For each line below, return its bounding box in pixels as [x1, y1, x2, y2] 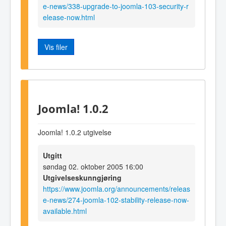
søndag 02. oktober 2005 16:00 [43, 161, 143, 172]
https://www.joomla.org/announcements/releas [43, 184, 190, 194]
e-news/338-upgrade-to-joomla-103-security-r [43, 1, 189, 12]
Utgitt [43, 150, 62, 161]
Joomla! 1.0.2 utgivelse [38, 127, 111, 138]
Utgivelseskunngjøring [43, 173, 122, 183]
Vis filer [44, 42, 68, 52]
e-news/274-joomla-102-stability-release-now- [43, 195, 189, 205]
